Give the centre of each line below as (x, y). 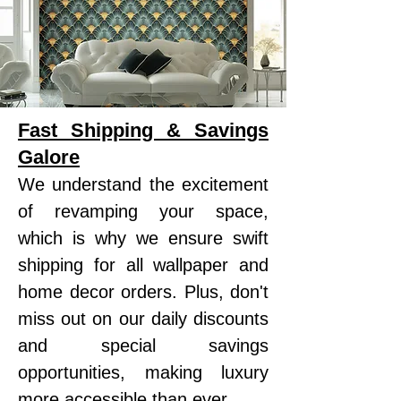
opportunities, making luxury (143, 372)
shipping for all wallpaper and (143, 265)
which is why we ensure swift (143, 238)
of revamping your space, (143, 211)
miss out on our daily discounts (143, 319)
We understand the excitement (143, 184)
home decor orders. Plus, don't (143, 292)
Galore (49, 157)
